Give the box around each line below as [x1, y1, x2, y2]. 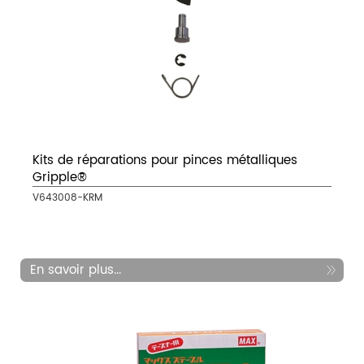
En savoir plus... [30, 260, 121, 281]
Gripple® [32, 167, 87, 188]
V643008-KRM [32, 190, 102, 206]
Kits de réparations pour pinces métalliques [32, 150, 297, 171]
